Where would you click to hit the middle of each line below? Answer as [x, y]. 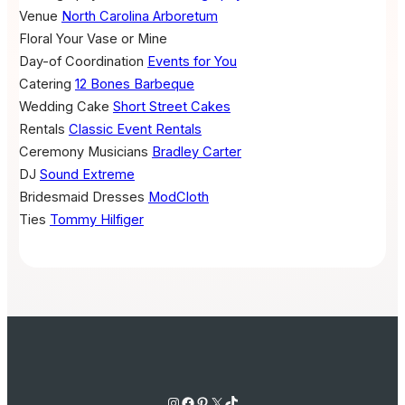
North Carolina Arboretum [139, 17]
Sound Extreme [87, 175]
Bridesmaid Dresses [81, 198]
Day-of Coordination [81, 62]
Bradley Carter [196, 152]
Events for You [192, 62]
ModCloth [178, 198]
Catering [45, 85]
